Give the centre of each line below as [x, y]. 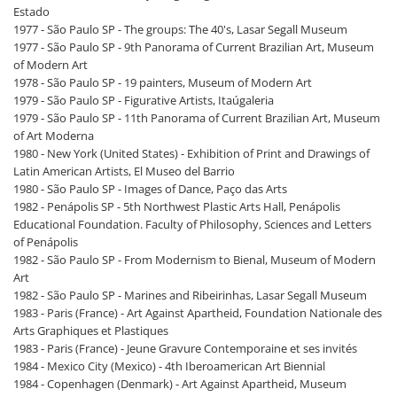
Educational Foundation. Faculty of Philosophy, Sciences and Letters [192, 225]
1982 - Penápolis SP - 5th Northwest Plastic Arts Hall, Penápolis [177, 207]
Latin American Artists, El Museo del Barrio [124, 171]
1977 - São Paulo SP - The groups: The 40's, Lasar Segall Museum [180, 30]
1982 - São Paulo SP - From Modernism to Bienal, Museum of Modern [195, 260]
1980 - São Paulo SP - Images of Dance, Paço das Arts [150, 189]
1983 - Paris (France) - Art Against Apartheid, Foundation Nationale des [198, 313]
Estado [31, 12]
